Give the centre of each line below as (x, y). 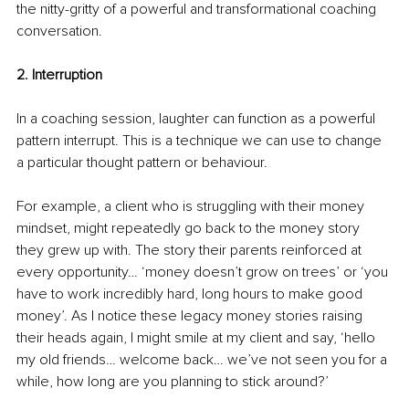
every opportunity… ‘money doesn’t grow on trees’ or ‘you (204, 273)
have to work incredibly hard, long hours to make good (191, 294)
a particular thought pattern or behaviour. (144, 163)
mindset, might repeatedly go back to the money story (190, 229)
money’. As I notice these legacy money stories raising (191, 316)
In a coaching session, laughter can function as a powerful (198, 119)
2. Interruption (59, 75)
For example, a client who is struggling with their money (192, 207)
